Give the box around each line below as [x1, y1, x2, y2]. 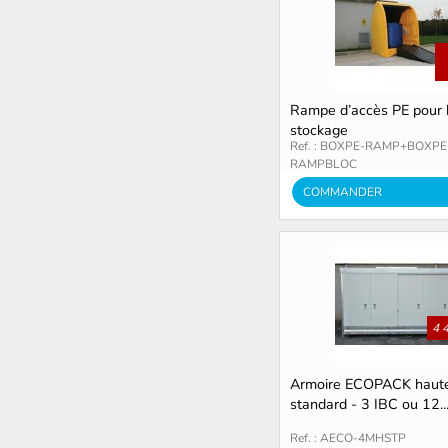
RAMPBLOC [290, 156, 357, 173]
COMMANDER [303, 184, 382, 201]
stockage [290, 120, 348, 141]
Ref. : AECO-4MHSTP [290, 429, 406, 446]
